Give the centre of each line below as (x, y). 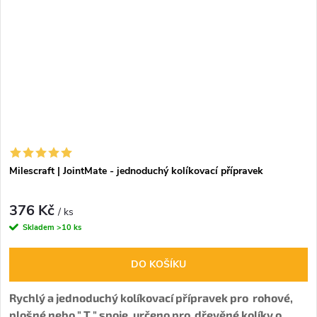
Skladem (40, 227)
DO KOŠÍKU (158, 264)
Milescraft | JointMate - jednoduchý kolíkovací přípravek (136, 171)
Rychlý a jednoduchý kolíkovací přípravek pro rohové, (151, 297)
